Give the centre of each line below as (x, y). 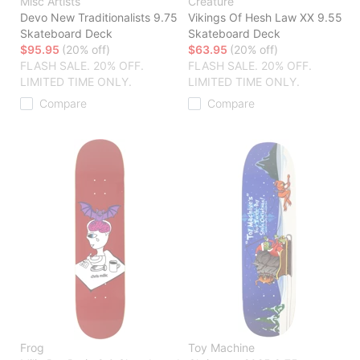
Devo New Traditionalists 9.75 (99, 18)
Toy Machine (221, 348)
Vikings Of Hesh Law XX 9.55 (265, 18)
